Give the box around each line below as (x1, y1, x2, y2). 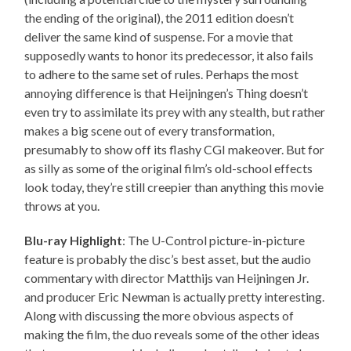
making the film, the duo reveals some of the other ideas (24, 326, 320, 342)
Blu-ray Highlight (24, 232, 123, 248)
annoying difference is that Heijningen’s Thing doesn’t (24, 85, 309, 100)
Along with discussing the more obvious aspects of (24, 307, 295, 323)
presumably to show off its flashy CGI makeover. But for (24, 141, 325, 157)
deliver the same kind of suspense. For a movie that (24, 28, 294, 44)
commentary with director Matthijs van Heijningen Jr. (24, 270, 309, 285)
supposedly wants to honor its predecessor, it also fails (24, 47, 314, 63)
